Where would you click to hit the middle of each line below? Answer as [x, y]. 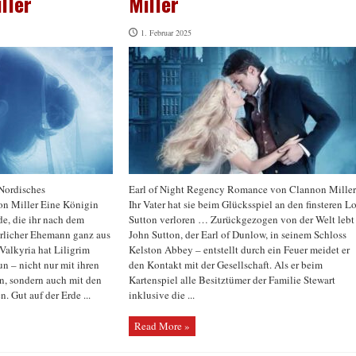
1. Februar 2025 [166, 33]
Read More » [162, 326]
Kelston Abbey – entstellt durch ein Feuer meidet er [239, 250]
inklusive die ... [162, 295]
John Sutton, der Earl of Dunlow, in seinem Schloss [238, 234]
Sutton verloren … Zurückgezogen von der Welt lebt [242, 219]
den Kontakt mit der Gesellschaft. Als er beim [226, 265]
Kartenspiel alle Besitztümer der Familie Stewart [232, 280]
